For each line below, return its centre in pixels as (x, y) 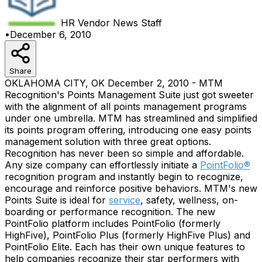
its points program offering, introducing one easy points (128, 130)
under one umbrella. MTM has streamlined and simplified (131, 118)
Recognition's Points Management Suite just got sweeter (129, 94)
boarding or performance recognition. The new (110, 211)
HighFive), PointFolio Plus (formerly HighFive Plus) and (127, 235)
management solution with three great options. (108, 141)
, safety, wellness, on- (189, 200)
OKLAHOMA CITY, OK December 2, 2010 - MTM (114, 83)
